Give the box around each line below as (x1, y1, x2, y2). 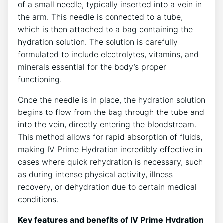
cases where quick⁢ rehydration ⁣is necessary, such (18, 157, 203, 167)
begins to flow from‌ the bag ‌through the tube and (18, 107, 204, 117)
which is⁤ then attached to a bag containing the (18, 24, 193, 35)
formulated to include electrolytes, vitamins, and (18, 49, 199, 60)
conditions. (18, 194, 58, 205)
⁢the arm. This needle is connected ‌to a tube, (18, 12, 183, 22)
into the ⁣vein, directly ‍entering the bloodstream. (18, 119, 196, 130)
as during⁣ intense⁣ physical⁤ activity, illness (18, 169, 173, 180)
